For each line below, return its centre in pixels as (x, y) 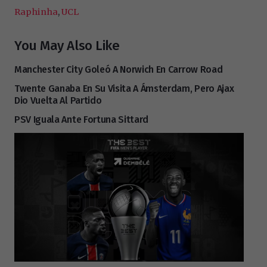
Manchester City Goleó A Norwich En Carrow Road (119, 70)
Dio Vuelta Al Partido (58, 101)
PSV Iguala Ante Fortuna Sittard (82, 120)
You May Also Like (67, 46)
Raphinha (36, 12)
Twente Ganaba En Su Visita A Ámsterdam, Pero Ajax (124, 89)
